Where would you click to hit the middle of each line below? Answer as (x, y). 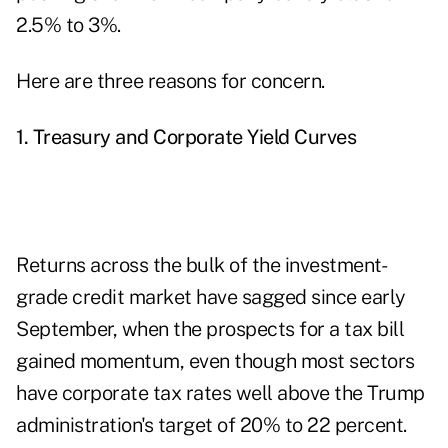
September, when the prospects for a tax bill (210, 329)
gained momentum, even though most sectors (215, 361)
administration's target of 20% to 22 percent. (211, 425)
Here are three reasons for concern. (170, 81)
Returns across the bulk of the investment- (201, 265)
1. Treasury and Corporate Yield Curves (186, 137)
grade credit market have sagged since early (211, 297)
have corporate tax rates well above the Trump (220, 393)
